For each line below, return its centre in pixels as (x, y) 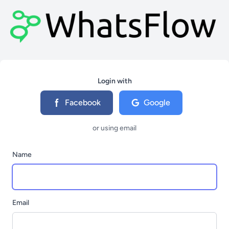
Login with (114, 81)
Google (157, 102)
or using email (114, 128)
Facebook (83, 102)
